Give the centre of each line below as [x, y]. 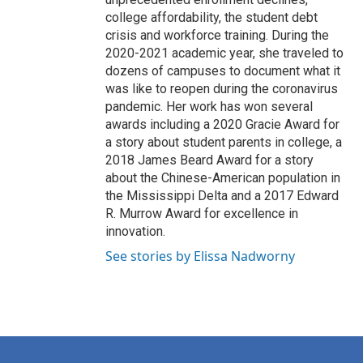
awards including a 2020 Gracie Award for [222, 124]
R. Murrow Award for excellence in [202, 214]
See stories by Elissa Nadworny [200, 256]
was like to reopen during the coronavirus [222, 89]
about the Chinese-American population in [223, 178]
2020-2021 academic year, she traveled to [224, 53]
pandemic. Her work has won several [209, 107]
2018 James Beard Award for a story [209, 160]
